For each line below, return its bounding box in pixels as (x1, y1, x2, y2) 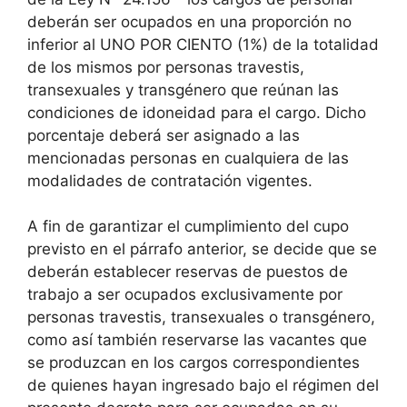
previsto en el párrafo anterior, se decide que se (27, 240, 377, 258)
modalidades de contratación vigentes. (27, 171, 313, 190)
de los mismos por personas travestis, (27, 57, 304, 76)
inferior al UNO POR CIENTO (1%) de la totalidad (27, 35, 379, 54)
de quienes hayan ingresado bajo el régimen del (27, 376, 379, 394)
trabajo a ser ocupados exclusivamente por (27, 285, 342, 303)
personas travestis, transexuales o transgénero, (27, 308, 375, 326)
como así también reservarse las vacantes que (27, 331, 367, 349)
